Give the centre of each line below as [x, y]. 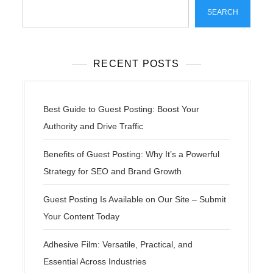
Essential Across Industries [95, 261]
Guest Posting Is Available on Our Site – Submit [135, 199]
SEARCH [222, 12]
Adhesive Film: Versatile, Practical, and [118, 244]
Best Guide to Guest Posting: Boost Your [122, 109]
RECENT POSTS [136, 63]
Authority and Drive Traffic [94, 126]
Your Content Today [82, 216]
